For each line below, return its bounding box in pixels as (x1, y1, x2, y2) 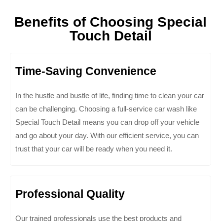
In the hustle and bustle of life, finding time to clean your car (15, 91, 204, 100)
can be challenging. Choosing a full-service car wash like (15, 104, 197, 113)
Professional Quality (15, 187, 125, 200)
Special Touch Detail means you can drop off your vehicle (15, 117, 199, 126)
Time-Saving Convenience (15, 64, 156, 77)
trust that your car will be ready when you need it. (15, 144, 172, 153)
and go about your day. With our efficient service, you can (15, 131, 199, 140)
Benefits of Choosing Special (14, 14, 207, 30)
